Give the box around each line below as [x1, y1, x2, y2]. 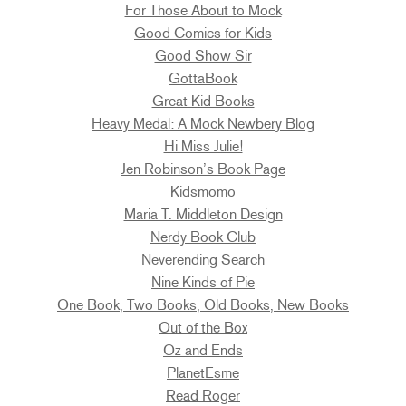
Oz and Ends [163, 341, 243, 359]
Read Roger [166, 386, 240, 404]
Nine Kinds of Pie [151, 273, 255, 291]
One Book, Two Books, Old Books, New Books [57, 295, 349, 314]
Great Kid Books [151, 92, 255, 110]
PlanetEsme [167, 363, 239, 382]
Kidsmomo [170, 182, 236, 200]
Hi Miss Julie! [163, 137, 243, 155]
